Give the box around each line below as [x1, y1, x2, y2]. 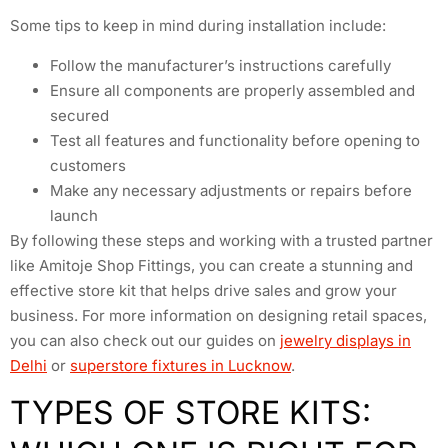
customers [50, 155, 126, 175]
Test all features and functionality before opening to [50, 130, 420, 150]
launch [50, 205, 98, 225]
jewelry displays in [280, 330, 411, 350]
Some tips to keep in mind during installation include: [10, 16, 386, 36]
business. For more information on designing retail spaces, [10, 305, 427, 325]
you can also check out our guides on [10, 330, 280, 350]
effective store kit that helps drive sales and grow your [10, 280, 397, 300]
